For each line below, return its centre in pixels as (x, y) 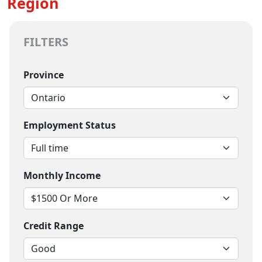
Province (44, 75)
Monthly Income (62, 175)
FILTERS (46, 42)
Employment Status (70, 125)
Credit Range (54, 226)
